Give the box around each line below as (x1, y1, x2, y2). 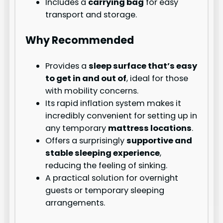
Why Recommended (25, 32, 134, 47)
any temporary (45, 122, 109, 134)
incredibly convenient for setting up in (45, 110, 198, 122)
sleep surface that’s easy (89, 60, 198, 72)
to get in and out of (45, 73, 127, 85)
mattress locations (108, 122, 192, 134)
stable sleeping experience (45, 147, 160, 159)
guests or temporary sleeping (45, 185, 165, 197)
